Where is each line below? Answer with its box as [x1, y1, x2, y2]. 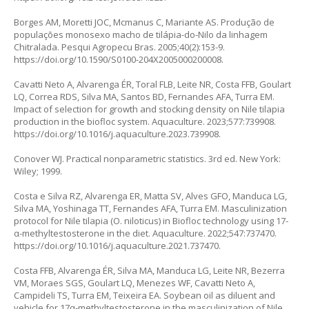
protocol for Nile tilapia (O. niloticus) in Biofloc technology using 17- [14, 214, 288, 227]
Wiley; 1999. [14, 164, 62, 177]
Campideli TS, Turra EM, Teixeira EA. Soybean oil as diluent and [14, 288, 275, 301]
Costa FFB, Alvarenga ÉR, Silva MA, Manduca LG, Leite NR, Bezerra [14, 263, 285, 277]
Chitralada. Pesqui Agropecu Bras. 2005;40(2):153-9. [14, 40, 225, 53]
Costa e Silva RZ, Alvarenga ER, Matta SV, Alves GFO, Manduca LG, [14, 189, 287, 202]
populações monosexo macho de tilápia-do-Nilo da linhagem [14, 28, 268, 41]
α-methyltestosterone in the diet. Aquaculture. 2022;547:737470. [14, 226, 277, 239]
